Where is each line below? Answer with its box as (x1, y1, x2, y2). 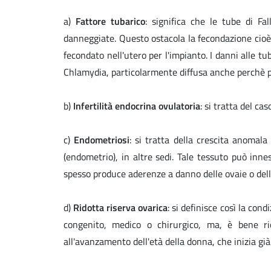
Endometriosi (74, 132, 130, 148)
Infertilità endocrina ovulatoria (73, 99, 200, 114)
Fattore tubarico (76, 14, 146, 29)
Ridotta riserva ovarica (73, 200, 168, 215)
